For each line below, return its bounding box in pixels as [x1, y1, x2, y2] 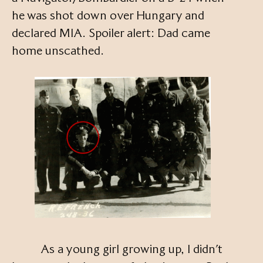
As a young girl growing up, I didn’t [12, 242, 222, 257]
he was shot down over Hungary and [12, 8, 204, 23]
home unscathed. [12, 43, 104, 58]
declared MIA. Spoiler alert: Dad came [12, 26, 210, 41]
